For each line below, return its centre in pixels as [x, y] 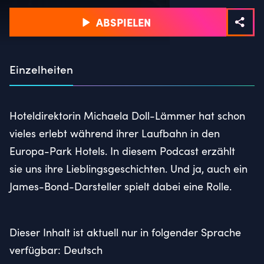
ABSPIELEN [123, 22]
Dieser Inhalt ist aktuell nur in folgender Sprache [125, 232]
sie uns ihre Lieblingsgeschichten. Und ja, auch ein [128, 168]
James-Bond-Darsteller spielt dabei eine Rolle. [122, 186]
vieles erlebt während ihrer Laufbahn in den [115, 133]
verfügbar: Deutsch [56, 250]
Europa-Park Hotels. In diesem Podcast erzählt [122, 151]
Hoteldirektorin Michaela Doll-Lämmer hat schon [127, 115]
